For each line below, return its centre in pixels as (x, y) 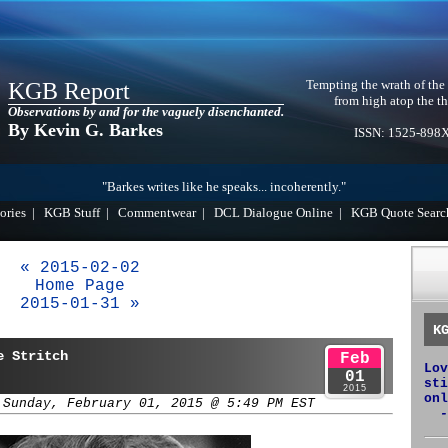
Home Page (80, 286)
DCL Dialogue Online (273, 213)
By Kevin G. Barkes (85, 130)
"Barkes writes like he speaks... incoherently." (224, 187)
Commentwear (157, 213)
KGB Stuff (72, 213)
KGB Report (69, 91)
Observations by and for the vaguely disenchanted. (146, 112)
